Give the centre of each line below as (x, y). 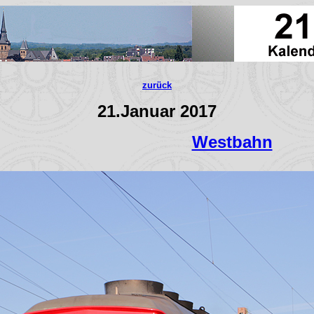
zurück (157, 85)
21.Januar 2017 (157, 111)
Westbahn (232, 142)
